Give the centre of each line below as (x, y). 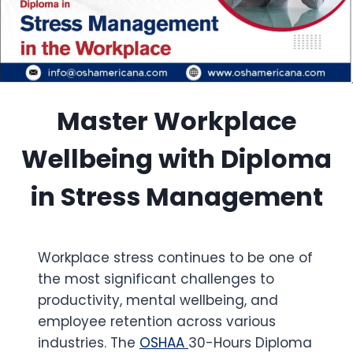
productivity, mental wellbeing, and (158, 300)
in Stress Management (176, 197)
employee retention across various (157, 321)
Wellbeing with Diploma (176, 159)
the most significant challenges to (156, 279)
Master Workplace (176, 121)
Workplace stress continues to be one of (175, 258)
